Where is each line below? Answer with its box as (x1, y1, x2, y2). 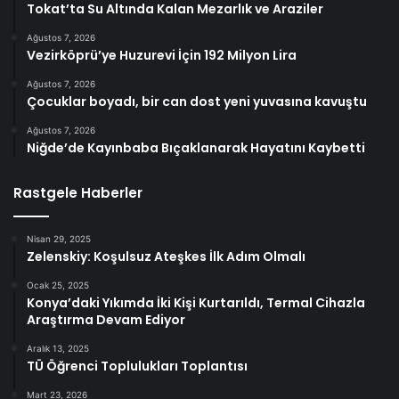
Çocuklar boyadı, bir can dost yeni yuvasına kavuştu (27, 93, 367, 111)
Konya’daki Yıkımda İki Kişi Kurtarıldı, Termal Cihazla (27, 294, 365, 313)
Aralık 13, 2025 (27, 343, 89, 354)
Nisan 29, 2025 (27, 233, 91, 245)
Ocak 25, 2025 (27, 280, 89, 291)
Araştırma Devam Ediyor (27, 311, 185, 330)
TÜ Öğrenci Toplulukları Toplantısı (27, 357, 248, 376)
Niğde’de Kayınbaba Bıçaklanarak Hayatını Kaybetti (27, 139, 365, 158)
